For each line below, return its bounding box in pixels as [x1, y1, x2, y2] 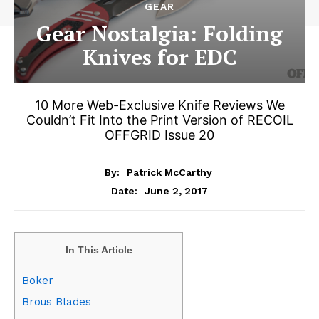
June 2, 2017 [145, 184, 208, 197]
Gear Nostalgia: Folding [36, 19, 283, 48]
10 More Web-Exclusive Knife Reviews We [34, 98, 285, 113]
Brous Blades [22, 295, 91, 308]
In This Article [65, 244, 132, 256]
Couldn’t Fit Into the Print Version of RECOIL [26, 113, 293, 127]
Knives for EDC [82, 43, 237, 71]
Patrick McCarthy [127, 166, 212, 178]
